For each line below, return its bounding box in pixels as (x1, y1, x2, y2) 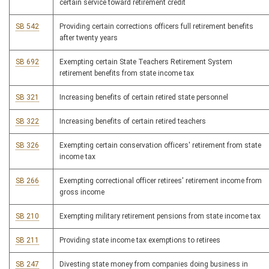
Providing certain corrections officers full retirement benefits (59, 22, 253, 31)
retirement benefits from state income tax (59, 69, 194, 78)
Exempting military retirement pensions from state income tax (59, 212, 261, 221)
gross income (59, 188, 104, 197)
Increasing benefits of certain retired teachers (59, 117, 206, 126)
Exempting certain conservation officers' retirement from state (59, 141, 261, 150)
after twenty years (59, 34, 118, 43)
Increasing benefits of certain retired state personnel (59, 93, 228, 102)
